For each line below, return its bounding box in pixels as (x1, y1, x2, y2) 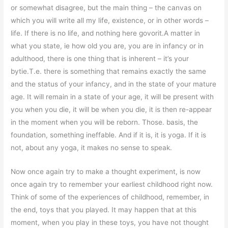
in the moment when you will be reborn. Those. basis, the (11, 118, 198, 126)
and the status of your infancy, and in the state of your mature (11, 79, 217, 88)
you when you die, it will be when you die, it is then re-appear (11, 105, 212, 113)
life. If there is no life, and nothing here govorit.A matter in (11, 28, 201, 37)
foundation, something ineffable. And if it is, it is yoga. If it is (11, 130, 207, 139)
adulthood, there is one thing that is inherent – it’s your (11, 54, 189, 63)
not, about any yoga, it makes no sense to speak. (11, 143, 173, 152)
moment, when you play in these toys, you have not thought (11, 218, 209, 226)
